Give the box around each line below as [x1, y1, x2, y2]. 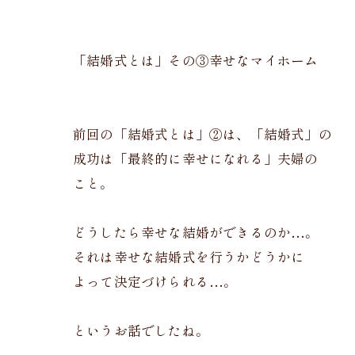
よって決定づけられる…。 [73, 274, 238, 292]
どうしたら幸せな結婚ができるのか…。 [73, 225, 319, 242]
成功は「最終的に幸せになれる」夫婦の [73, 151, 319, 169]
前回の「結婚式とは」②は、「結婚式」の [73, 127, 332, 144]
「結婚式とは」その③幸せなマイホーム [73, 53, 319, 71]
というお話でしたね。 [73, 323, 209, 341]
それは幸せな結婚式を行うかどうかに [73, 250, 305, 267]
